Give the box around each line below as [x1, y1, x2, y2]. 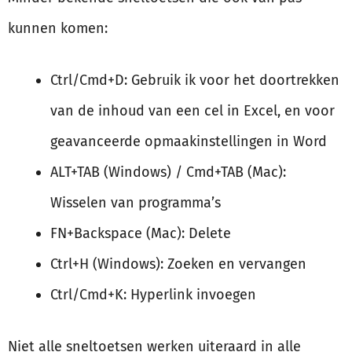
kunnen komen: [8, 20, 108, 38]
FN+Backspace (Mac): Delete [50, 225, 231, 243]
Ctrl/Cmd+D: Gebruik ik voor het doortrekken [50, 71, 339, 90]
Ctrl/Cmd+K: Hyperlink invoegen [50, 286, 256, 304]
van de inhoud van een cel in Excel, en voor [50, 102, 335, 120]
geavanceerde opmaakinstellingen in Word [50, 133, 327, 151]
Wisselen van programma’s [50, 194, 221, 212]
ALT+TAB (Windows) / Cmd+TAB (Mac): [50, 163, 286, 181]
